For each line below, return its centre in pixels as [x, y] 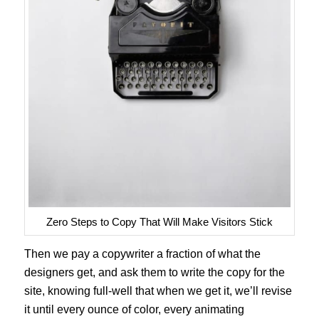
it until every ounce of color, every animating [134, 310]
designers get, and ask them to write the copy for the [154, 273]
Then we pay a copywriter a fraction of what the [142, 254]
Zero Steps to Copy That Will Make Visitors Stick [159, 221]
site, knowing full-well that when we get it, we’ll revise [158, 291]
